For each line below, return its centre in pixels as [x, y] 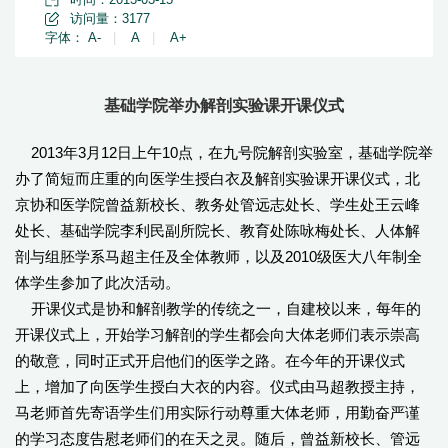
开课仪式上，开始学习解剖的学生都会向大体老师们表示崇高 [217, 334]
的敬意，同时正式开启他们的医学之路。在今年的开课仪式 [210, 360]
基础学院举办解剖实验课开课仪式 [224, 105]
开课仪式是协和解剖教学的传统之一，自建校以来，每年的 [218, 308]
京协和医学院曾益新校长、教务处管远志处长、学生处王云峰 [217, 204]
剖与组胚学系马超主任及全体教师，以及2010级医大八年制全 [218, 256]
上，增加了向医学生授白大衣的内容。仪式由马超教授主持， [217, 386]
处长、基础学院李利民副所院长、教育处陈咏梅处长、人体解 [217, 230]
